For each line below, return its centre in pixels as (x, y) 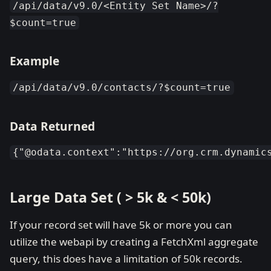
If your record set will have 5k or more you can (121, 225)
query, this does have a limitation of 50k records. (126, 259)
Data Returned (52, 126)
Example (34, 61)
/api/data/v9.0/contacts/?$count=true (122, 88)
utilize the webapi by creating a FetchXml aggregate (134, 242)
